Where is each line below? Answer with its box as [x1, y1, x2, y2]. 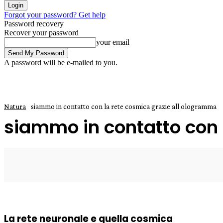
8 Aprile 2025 [62, 161, 103, 170]
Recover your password [4, 28, 79, 37]
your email [96, 38, 129, 47]
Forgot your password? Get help [4, 10, 106, 19]
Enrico [23, 161, 45, 170]
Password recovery [4, 19, 64, 28]
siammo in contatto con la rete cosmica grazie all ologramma [31, 103, 217, 111]
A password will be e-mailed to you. [4, 58, 117, 67]
